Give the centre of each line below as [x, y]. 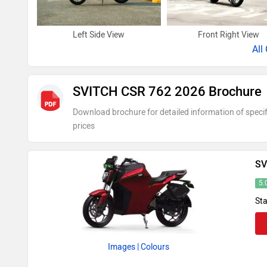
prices [84, 126]
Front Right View [228, 35]
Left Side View [99, 35]
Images [121, 247]
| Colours [153, 247]
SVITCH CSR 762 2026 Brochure [167, 92]
